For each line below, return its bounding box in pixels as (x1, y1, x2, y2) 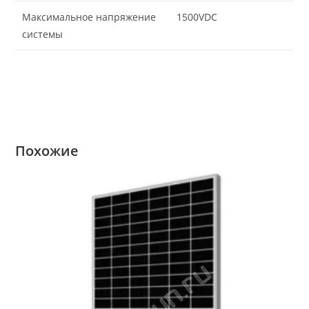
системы (22, 27, 63, 41)
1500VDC (177, 10, 218, 23)
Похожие (15, 141, 79, 160)
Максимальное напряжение (22, 10, 157, 23)
